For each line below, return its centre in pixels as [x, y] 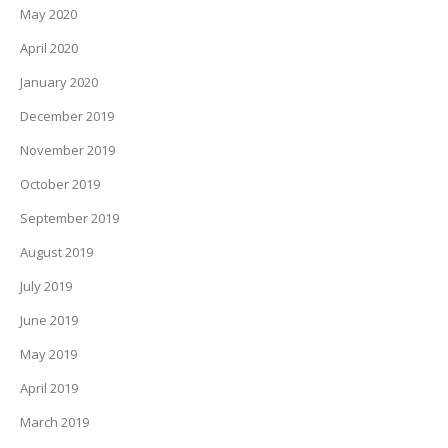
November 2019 [67, 150]
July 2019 [46, 286]
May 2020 [48, 14]
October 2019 [60, 184]
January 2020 [59, 82]
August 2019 [56, 252]
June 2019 [49, 320]
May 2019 [48, 354]
